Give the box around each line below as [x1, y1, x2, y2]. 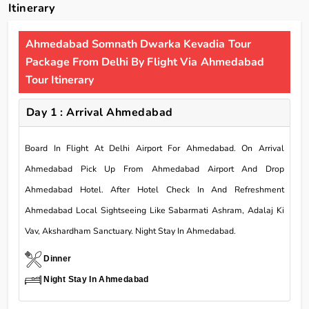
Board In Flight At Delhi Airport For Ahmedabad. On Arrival [25, 142, 284, 154]
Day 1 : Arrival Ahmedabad [26, 104, 173, 120]
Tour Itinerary [26, 72, 94, 88]
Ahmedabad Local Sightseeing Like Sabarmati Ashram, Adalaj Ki [25, 204, 284, 216]
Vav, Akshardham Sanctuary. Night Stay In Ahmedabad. [25, 225, 236, 237]
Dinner [43, 253, 72, 263]
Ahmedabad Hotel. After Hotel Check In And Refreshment [25, 183, 284, 195]
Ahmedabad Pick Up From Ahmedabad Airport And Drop [25, 163, 284, 175]
